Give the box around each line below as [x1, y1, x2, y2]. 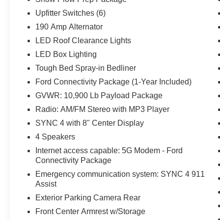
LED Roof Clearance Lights [35, 36, 132, 45]
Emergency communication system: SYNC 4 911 [35, 169, 205, 178]
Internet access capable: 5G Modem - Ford [35, 146, 183, 155]
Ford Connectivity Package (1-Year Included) [35, 77, 192, 86]
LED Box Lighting [35, 50, 97, 58]
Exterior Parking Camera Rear [35, 193, 141, 202]
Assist [35, 179, 57, 188]
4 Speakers [35, 132, 76, 141]
